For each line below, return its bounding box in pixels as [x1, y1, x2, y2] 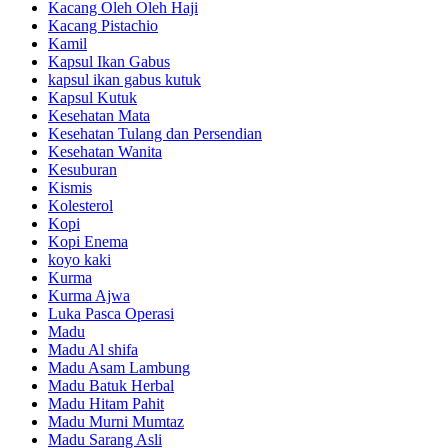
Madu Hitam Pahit [48, 394, 164, 412]
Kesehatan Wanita [48, 142, 162, 160]
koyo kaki [48, 250, 111, 268]
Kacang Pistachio [48, 16, 158, 34]
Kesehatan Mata [48, 106, 150, 124]
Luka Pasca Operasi [48, 304, 174, 322]
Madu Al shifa [48, 340, 138, 358]
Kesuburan [48, 160, 117, 178]
